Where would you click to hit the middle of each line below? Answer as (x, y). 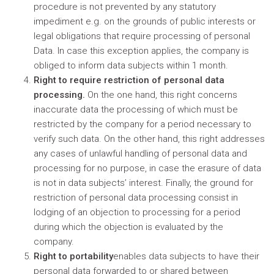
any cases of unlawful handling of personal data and (140, 154)
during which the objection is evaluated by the (128, 227)
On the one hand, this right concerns (162, 95)
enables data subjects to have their (186, 256)
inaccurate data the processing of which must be (136, 109)
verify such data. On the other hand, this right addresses (149, 139)
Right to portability (73, 256)
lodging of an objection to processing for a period (137, 212)
